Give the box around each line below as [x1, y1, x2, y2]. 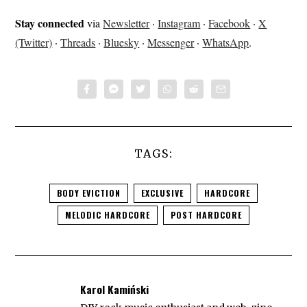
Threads [60, 35, 96, 50]
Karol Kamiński [80, 282, 149, 297]
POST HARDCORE [171, 209, 242, 221]
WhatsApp [202, 35, 249, 50]
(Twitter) [15, 35, 53, 50]
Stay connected [15, 15, 85, 32]
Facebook [208, 16, 251, 31]
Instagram [158, 16, 201, 31]
